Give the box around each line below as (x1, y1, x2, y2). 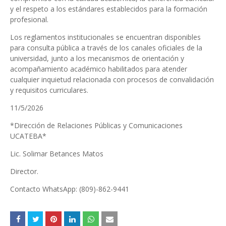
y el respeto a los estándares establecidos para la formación (10, 4, 207, 14)
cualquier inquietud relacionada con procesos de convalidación (10, 75, 214, 84)
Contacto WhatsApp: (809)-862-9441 (10, 184, 129, 194)
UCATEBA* (10, 131, 46, 141)
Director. (10, 166, 38, 176)
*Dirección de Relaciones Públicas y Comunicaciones (10, 121, 183, 130)
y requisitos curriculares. (10, 85, 88, 95)
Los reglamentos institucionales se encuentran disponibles (10, 32, 201, 42)
